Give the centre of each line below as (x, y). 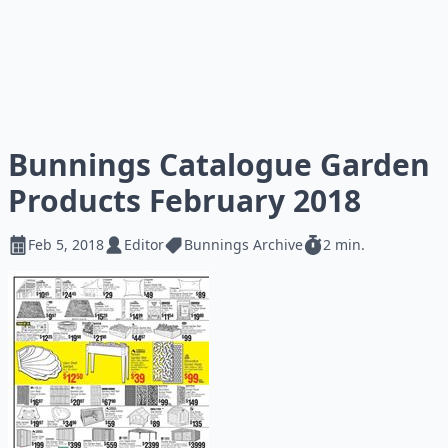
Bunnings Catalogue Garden (219, 164)
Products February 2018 (184, 200)
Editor (144, 244)
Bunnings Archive (243, 244)
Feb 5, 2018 (66, 244)
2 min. (344, 244)
